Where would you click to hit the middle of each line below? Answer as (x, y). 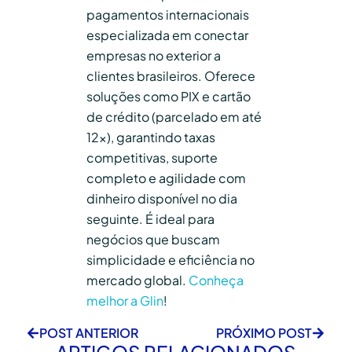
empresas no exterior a (154, 56)
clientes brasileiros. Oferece (171, 76)
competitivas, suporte (152, 158)
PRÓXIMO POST (264, 333)
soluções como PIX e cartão (169, 97)
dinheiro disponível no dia (162, 199)
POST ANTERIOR (89, 333)
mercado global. (137, 280)
